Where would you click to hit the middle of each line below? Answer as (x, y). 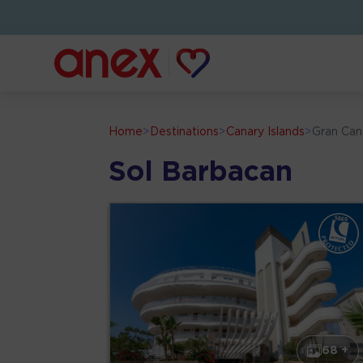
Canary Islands (266, 132)
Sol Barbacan (201, 173)
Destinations (185, 132)
